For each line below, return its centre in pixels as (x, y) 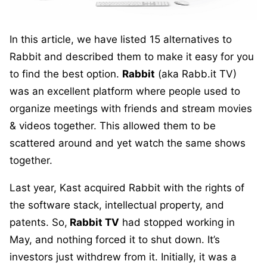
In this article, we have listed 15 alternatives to (121, 40)
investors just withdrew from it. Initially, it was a (123, 257)
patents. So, (38, 223)
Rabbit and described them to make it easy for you (132, 57)
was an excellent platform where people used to (125, 91)
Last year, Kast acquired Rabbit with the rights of (127, 188)
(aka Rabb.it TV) (196, 74)
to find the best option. (66, 74)
